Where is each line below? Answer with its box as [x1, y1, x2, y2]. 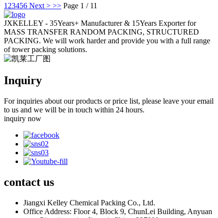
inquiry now [4, 114, 41, 123]
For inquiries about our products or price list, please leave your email [4, 97, 214, 106]
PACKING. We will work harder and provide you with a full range [4, 36, 210, 45]
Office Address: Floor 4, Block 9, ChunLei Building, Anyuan [23, 207, 212, 216]
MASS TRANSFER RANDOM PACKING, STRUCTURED [4, 28, 199, 36]
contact [4, 175, 40, 188]
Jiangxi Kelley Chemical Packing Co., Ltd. [23, 198, 155, 207]
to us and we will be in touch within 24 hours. [4, 106, 145, 114]
